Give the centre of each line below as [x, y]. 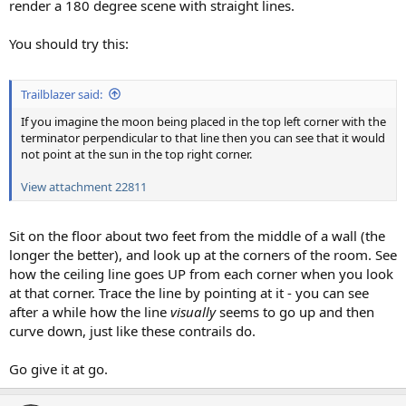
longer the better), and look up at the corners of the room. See [203, 255]
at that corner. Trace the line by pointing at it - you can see [189, 293]
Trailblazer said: [62, 94]
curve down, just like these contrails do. [132, 331]
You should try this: [69, 43]
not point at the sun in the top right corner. [136, 154]
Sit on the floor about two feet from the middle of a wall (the [197, 236]
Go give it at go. [58, 369]
